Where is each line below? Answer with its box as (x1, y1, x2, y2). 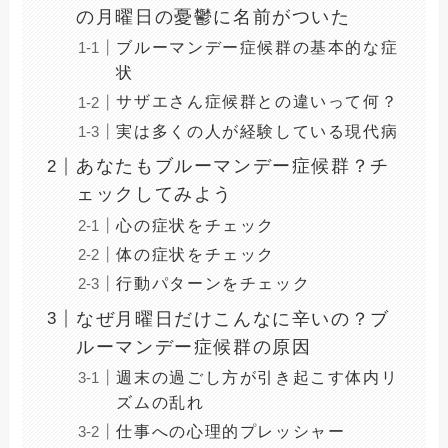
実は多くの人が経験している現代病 (116, 121, 399, 140)
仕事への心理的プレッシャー (116, 421, 346, 440)
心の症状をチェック (116, 215, 275, 234)
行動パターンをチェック (116, 273, 311, 292)
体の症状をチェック (116, 244, 275, 263)
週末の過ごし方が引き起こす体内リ (116, 367, 399, 386)
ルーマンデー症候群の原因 (76, 336, 312, 357)
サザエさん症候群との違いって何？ (116, 92, 399, 111)
